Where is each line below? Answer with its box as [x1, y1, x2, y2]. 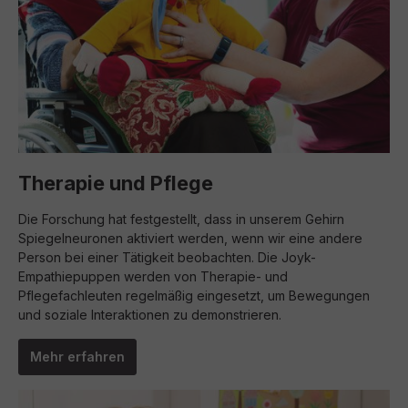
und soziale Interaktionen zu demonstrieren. [18, 307, 281, 322]
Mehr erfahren [30, 349, 125, 364]
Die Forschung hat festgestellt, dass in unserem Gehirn [18, 211, 344, 227]
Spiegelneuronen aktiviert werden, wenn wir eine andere [18, 230, 362, 246]
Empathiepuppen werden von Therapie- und [18, 269, 288, 284]
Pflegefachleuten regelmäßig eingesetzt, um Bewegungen [18, 288, 370, 303]
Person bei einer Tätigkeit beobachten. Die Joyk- [18, 250, 316, 265]
